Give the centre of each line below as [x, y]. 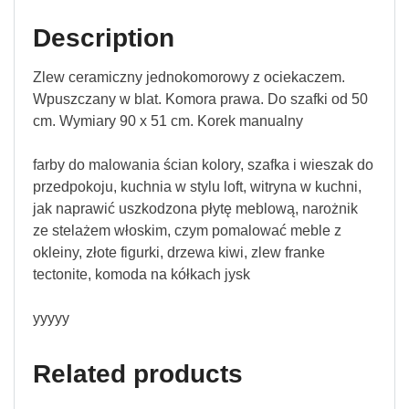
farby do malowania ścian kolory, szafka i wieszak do [203, 164]
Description [104, 37]
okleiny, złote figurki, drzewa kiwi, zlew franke [179, 252]
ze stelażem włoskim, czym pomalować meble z [187, 230]
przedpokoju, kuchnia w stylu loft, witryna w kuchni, [197, 186]
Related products [138, 373]
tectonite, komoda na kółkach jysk [142, 274]
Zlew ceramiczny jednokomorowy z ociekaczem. [189, 77]
